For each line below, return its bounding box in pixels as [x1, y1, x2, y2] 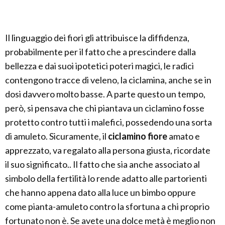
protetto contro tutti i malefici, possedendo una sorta [5, 117, 212, 128]
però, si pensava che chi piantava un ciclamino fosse [5, 102, 204, 114]
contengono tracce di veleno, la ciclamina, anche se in [5, 74, 211, 85]
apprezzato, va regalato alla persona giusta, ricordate [5, 145, 210, 156]
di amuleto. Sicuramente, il [5, 131, 108, 142]
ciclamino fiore [108, 131, 167, 142]
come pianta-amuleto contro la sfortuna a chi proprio [5, 201, 209, 212]
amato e [167, 131, 200, 142]
